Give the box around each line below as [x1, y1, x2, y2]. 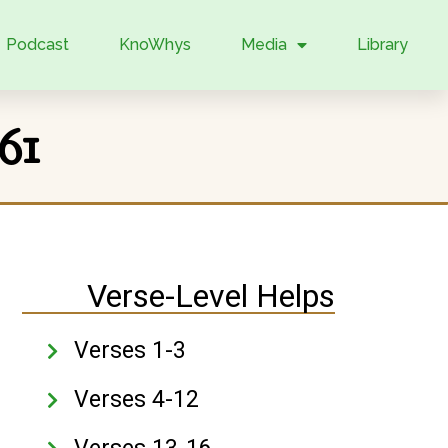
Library [356, 35, 408, 54]
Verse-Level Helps [87, 277, 336, 315]
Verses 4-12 [74, 386, 200, 413]
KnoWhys [118, 35, 191, 54]
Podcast [5, 35, 69, 54]
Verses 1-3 [74, 337, 187, 364]
